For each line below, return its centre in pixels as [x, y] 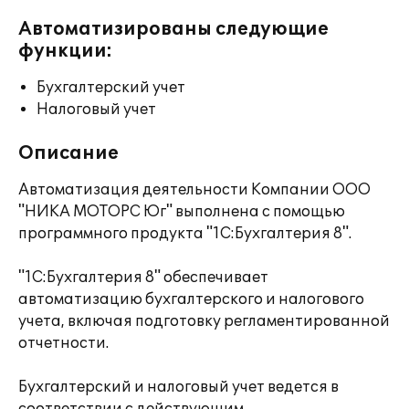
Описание [68, 153]
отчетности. [63, 343]
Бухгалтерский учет [111, 88]
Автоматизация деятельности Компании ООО [194, 190]
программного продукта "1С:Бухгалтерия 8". [185, 234]
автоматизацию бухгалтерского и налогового [191, 299]
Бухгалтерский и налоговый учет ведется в [178, 387]
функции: [65, 51]
